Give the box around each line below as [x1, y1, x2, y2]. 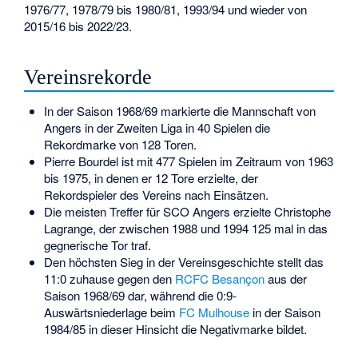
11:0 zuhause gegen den [43, 270, 175, 288]
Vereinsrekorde [24, 66, 153, 89]
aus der [264, 270, 307, 288]
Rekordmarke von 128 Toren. [43, 136, 197, 153]
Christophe [273, 203, 331, 221]
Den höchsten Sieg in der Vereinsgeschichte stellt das [43, 253, 324, 271]
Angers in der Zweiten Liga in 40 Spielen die [43, 119, 270, 137]
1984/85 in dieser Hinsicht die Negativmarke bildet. [43, 320, 307, 338]
